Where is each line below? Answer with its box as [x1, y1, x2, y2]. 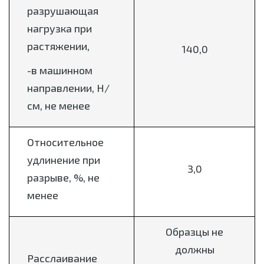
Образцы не [166, 225, 223, 239]
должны [174, 243, 214, 256]
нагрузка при [27, 22, 92, 35]
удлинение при [27, 153, 100, 167]
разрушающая [27, 4, 98, 18]
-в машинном [27, 64, 93, 77]
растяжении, [27, 39, 90, 53]
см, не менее [27, 99, 90, 113]
